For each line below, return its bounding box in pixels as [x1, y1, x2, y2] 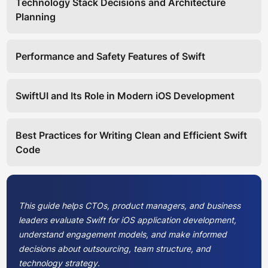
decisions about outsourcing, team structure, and [18, 243, 211, 254]
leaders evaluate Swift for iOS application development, [18, 215, 236, 226]
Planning [15, 10, 56, 23]
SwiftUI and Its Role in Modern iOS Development [15, 89, 234, 102]
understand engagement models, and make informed [18, 229, 227, 240]
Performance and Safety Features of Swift [15, 50, 205, 62]
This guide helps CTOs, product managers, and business [18, 200, 240, 211]
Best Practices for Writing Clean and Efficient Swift [15, 129, 247, 141]
